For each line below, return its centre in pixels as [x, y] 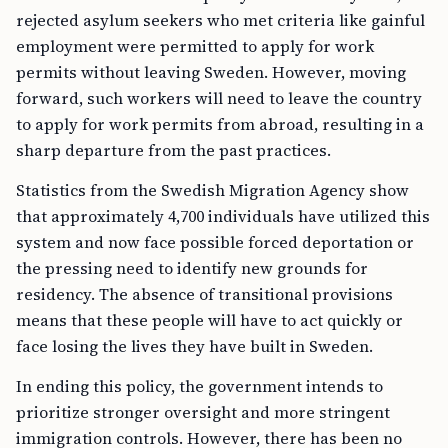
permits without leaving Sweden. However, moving [211, 72]
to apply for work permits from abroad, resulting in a [220, 124]
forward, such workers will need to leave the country [219, 98]
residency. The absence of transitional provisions [204, 294]
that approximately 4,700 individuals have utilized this [223, 216]
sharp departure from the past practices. [173, 150]
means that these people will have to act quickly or [209, 320]
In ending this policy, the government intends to [199, 386]
